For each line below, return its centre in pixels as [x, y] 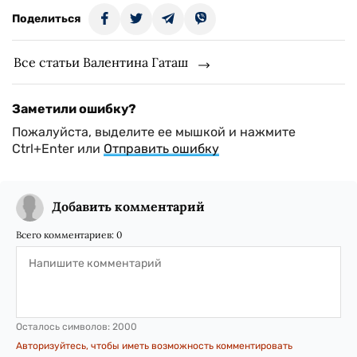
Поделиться [46, 19]
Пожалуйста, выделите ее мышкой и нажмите [154, 132]
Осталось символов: [64, 327]
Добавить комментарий [128, 206]
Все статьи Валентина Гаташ [101, 62]
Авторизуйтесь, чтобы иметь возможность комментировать [154, 346]
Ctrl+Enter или [58, 149]
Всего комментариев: [66, 235]
